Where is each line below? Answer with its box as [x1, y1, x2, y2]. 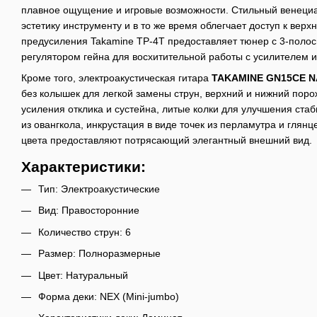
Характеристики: [21, 158, 146, 175]
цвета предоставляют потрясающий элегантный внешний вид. [21, 134, 312, 146]
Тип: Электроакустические [38, 183, 160, 195]
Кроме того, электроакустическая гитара [21, 71, 212, 83]
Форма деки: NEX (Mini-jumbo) [38, 290, 179, 302]
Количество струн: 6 [38, 226, 131, 238]
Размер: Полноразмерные [38, 248, 161, 260]
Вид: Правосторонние [38, 204, 139, 217]
